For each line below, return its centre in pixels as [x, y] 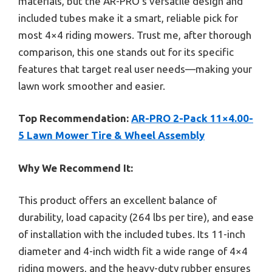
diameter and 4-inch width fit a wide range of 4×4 [133, 251]
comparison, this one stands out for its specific [126, 52]
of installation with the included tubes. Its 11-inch [132, 234]
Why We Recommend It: [76, 168]
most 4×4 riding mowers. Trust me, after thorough [135, 35]
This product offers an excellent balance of [117, 200]
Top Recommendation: [73, 118]
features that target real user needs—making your [135, 69]
